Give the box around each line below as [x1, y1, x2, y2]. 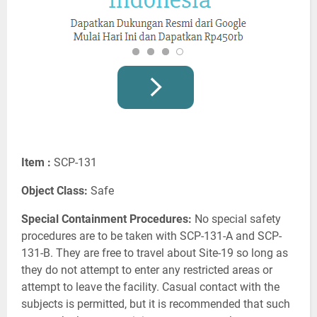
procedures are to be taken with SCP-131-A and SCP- [21, 229, 282, 243]
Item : [21, 155, 51, 169]
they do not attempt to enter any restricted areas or [21, 263, 272, 277]
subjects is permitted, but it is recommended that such [21, 296, 290, 311]
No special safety [192, 212, 281, 226]
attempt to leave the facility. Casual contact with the [21, 279, 279, 294]
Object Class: [21, 183, 88, 197]
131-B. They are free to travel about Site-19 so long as [21, 246, 288, 260]
